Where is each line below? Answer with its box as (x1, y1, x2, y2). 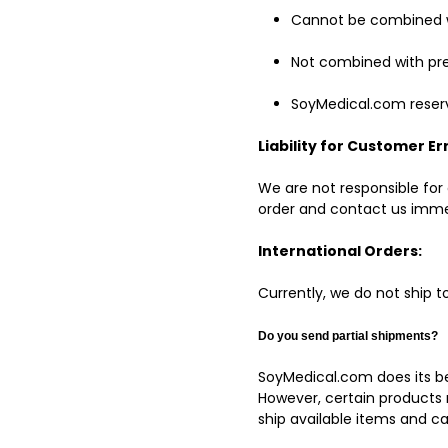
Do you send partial (258, 329, 372, 343)
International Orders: (258, 241, 423, 261)
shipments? (371, 329, 439, 343)
